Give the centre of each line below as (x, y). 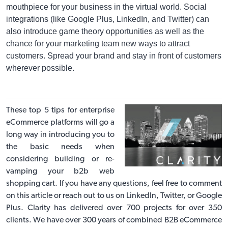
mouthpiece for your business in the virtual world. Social (106, 7)
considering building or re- (61, 159)
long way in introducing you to (61, 135)
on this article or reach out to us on (66, 196)
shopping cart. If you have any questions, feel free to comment (114, 183)
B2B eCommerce (193, 220)
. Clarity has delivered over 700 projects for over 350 (121, 208)
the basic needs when (61, 147)
